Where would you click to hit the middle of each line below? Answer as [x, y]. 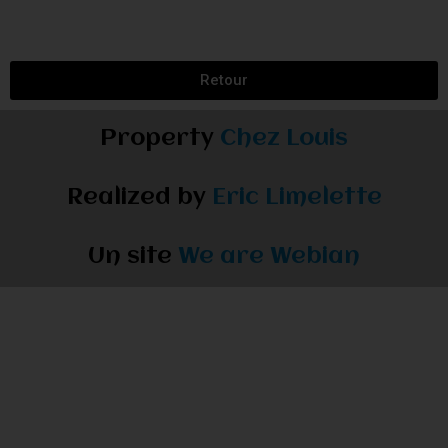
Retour [224, 79]
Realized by [139, 197]
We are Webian [269, 256]
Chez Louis [284, 138]
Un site [133, 256]
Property [160, 138]
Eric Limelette [296, 197]
